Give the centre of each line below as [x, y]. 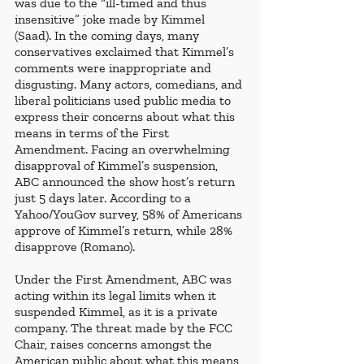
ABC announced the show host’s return [126, 182]
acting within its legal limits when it [117, 296]
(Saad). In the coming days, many [108, 36]
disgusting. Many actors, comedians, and [130, 84]
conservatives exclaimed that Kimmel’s [126, 52]
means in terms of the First [93, 133]
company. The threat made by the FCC [125, 328]
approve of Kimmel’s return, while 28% [125, 231]
